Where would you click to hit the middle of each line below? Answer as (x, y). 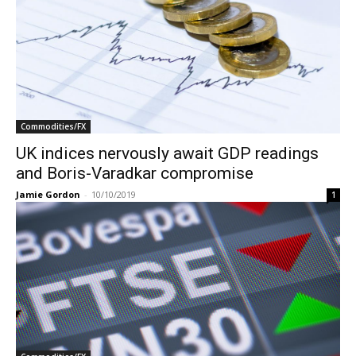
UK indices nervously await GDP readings (167, 153)
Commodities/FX (53, 126)
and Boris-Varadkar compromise (135, 173)
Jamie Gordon (48, 194)
